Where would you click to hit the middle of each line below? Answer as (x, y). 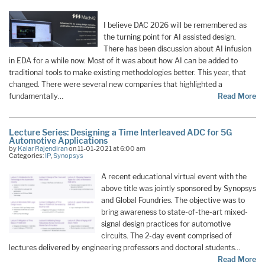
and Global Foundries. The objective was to (173, 201)
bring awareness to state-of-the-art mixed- (174, 212)
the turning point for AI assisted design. (170, 37)
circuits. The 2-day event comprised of (166, 236)
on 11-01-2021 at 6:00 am (106, 149)
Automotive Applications (58, 141)
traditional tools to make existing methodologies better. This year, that (127, 72)
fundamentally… (36, 96)
